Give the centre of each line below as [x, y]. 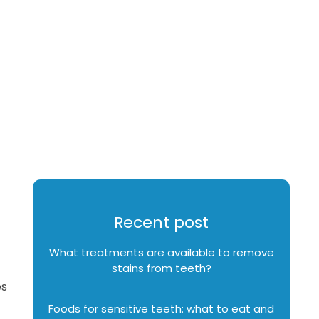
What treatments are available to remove [161, 252]
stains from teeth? [161, 268]
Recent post [162, 223]
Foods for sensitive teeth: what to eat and [162, 309]
